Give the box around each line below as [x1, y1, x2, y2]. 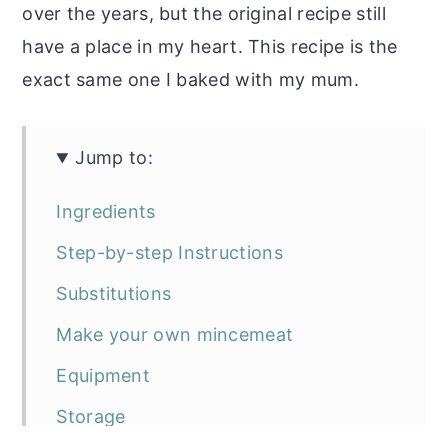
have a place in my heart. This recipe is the [22, 36, 398, 58]
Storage [56, 406, 126, 428]
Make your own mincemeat [56, 324, 294, 346]
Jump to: [75, 147, 153, 169]
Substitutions [56, 283, 172, 305]
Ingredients [56, 201, 156, 223]
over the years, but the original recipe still [22, 3, 386, 25]
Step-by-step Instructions [56, 242, 283, 264]
